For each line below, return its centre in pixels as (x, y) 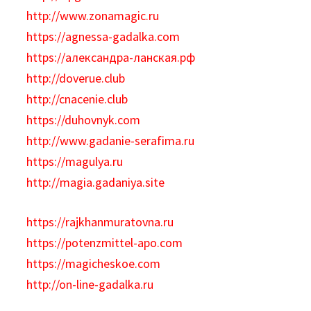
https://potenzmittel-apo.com (105, 243)
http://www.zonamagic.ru (93, 16)
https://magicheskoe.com (94, 263)
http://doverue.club (76, 78)
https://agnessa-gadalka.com (103, 36)
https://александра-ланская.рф (111, 57)
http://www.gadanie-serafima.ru (111, 141)
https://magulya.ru (75, 161)
